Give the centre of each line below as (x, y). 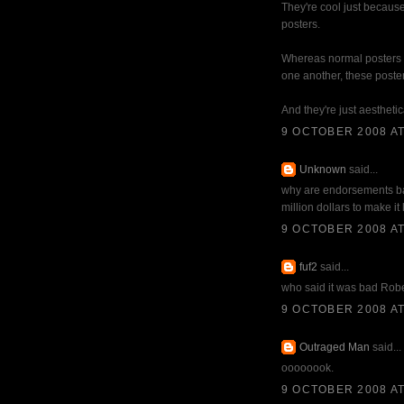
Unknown (323, 169)
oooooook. (308, 367)
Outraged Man (335, 347)
